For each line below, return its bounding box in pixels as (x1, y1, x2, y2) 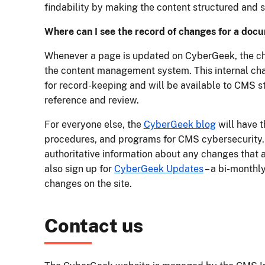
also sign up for (44, 163, 114, 175)
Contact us (44, 215, 143, 237)
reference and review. (44, 95, 139, 106)
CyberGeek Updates (114, 163, 203, 175)
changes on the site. (44, 178, 132, 190)
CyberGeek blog (143, 119, 216, 131)
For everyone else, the (44, 119, 144, 131)
